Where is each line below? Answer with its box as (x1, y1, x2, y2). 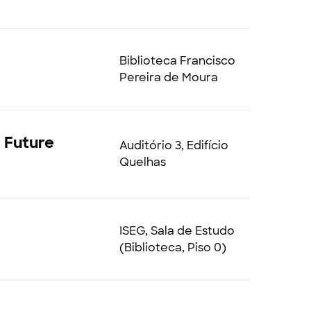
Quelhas (119, 155, 166, 169)
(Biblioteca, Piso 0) (119, 239, 226, 255)
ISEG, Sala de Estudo (119, 223, 235, 238)
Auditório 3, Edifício (119, 138, 228, 153)
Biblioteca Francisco (119, 53, 235, 68)
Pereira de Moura (119, 69, 218, 85)
